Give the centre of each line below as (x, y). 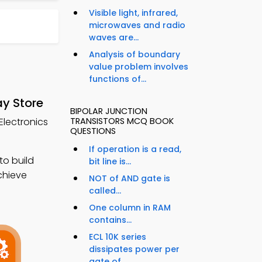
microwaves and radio (137, 25)
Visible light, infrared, (133, 13)
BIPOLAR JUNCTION (109, 111)
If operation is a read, (135, 149)
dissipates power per (134, 249)
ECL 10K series (118, 237)
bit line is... (110, 161)
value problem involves (139, 66)
